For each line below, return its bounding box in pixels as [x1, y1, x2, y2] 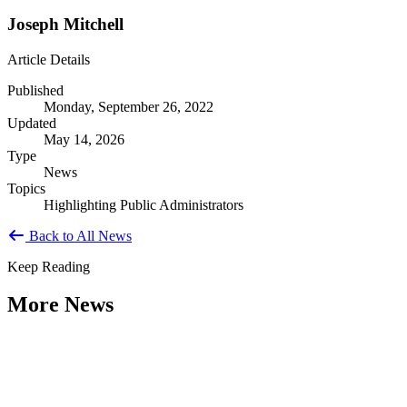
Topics [7, 180, 45, 196]
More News [7, 293, 114, 317]
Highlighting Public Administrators [44, 196, 243, 213]
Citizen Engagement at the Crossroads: [85, 383, 305, 398]
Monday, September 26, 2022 [44, 98, 213, 114]
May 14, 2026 [44, 131, 124, 147]
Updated [7, 114, 56, 131]
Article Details [7, 51, 90, 67]
